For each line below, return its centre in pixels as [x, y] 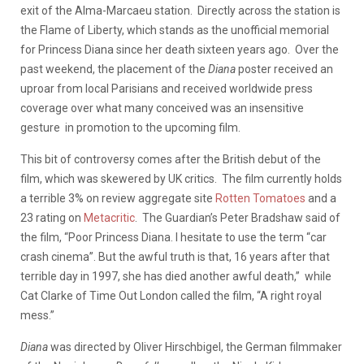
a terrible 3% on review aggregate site [118, 198]
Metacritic [109, 217]
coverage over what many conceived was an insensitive [162, 108]
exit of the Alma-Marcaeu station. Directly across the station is [180, 10]
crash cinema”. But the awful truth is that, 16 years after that [175, 256]
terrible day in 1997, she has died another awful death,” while [176, 276]
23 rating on [52, 217]
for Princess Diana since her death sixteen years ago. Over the [180, 49]
